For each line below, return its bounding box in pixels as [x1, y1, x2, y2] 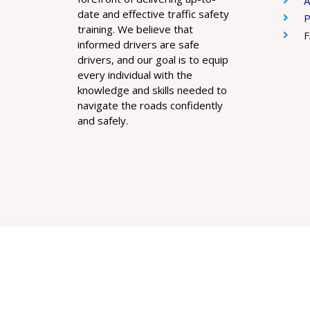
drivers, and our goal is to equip [77, 52, 228, 66]
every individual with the [77, 67, 192, 82]
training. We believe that [77, 21, 193, 36]
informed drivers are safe [77, 37, 199, 51]
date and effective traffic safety [77, 6, 229, 21]
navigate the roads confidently [77, 98, 223, 112]
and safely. [77, 113, 128, 127]
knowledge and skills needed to [77, 82, 227, 97]
